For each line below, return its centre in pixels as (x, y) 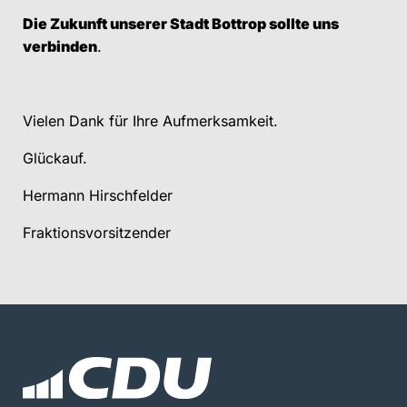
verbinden (60, 47)
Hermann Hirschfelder (98, 196)
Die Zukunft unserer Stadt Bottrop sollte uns (181, 24)
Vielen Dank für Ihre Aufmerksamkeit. (150, 121)
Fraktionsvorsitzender (97, 233)
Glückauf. (55, 159)
